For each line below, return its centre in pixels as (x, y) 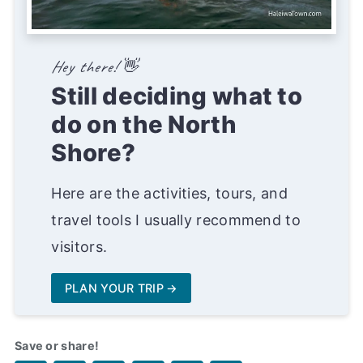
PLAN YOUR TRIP (114, 288)
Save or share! (57, 345)
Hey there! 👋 (95, 67)
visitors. (79, 247)
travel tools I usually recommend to (176, 220)
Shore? (94, 153)
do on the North (144, 125)
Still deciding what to (177, 96)
